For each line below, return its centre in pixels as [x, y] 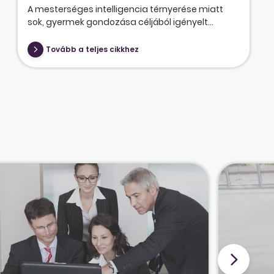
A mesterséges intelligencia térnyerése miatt [125, 9]
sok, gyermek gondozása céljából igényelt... [120, 22]
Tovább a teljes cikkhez [92, 49]
